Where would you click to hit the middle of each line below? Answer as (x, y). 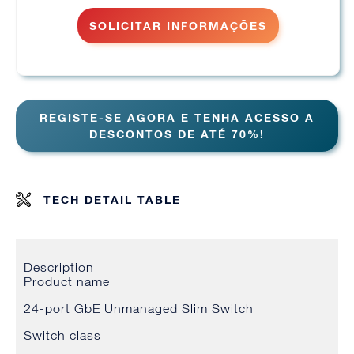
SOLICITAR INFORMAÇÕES (178, 26)
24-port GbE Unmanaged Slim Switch (139, 309)
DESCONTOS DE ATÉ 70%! (177, 134)
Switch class (62, 335)
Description (59, 267)
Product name (67, 282)
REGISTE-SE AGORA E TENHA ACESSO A (177, 118)
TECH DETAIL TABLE (112, 200)
